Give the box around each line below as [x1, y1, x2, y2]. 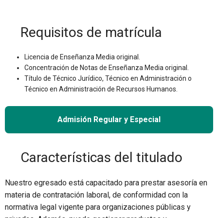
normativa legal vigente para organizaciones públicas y [5, 202, 191, 212]
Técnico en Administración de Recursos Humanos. [24, 85, 178, 93]
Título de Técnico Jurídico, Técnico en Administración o [24, 74, 192, 82]
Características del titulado [20, 149, 182, 165]
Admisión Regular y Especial [57, 114, 161, 124]
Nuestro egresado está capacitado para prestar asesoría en [5, 178, 207, 187]
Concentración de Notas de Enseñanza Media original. [24, 63, 189, 72]
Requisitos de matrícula [20, 24, 162, 40]
